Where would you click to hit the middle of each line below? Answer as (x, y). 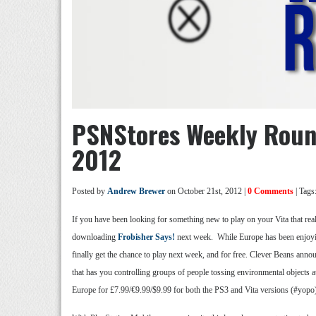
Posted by (90, 191)
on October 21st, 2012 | (206, 191)
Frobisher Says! (146, 237)
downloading (95, 237)
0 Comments (271, 191)
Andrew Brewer (136, 191)
